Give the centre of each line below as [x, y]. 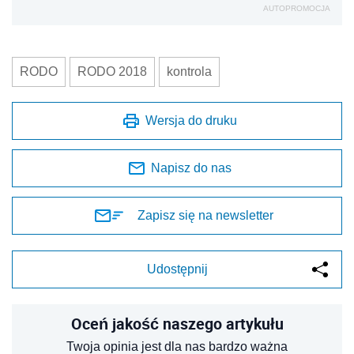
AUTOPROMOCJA [297, 8]
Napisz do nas [191, 168]
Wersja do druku [191, 120]
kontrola [189, 71]
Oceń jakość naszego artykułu [177, 323]
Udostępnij [177, 269]
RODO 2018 [112, 71]
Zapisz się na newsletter [205, 215]
